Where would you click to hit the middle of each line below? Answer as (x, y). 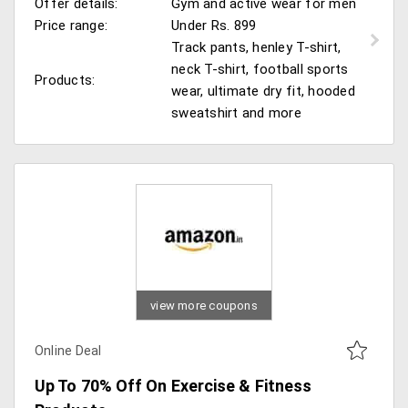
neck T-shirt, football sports (260, 69)
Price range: (71, 25)
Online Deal (68, 351)
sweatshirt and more (236, 113)
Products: (65, 80)
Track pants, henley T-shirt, (256, 47)
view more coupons (204, 306)
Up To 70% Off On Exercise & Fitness (173, 386)
